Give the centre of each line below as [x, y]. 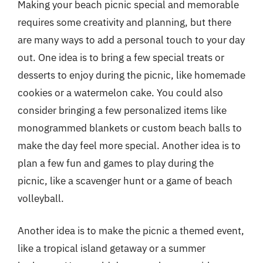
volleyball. [41, 198]
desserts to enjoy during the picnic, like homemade [131, 75]
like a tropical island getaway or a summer [112, 248]
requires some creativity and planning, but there [124, 22]
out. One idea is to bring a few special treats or [121, 57]
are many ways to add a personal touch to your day [131, 40]
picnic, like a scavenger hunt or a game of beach [125, 181]
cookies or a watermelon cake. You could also [120, 92]
